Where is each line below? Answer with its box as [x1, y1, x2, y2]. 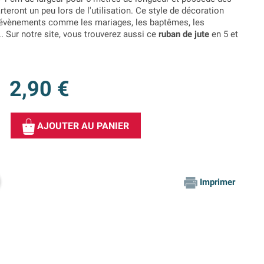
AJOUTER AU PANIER [37, 120, 129, 132]
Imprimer [200, 177, 235, 188]
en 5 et [212, 29, 238, 40]
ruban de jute [159, 29, 212, 40]
